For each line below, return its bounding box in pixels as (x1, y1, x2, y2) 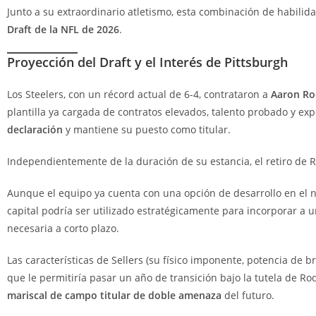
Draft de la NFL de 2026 (7, 22, 119, 36)
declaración (7, 122, 63, 136)
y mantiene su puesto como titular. (63, 122, 231, 136)
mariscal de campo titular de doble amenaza (7, 288, 221, 302)
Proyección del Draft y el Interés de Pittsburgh (7, 53, 288, 71)
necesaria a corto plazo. (7, 221, 119, 235)
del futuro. (221, 288, 274, 302)
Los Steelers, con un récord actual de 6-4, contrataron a (7, 87, 271, 101)
